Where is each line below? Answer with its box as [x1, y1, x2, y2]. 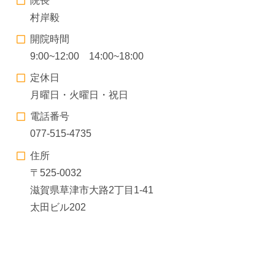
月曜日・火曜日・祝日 [30, 90, 129, 101]
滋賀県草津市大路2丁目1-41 [30, 184, 154, 195]
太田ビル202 [30, 201, 87, 212]
